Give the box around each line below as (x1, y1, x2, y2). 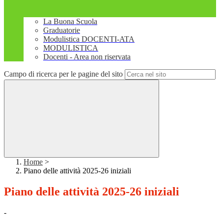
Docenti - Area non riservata (43, 53, 131, 61)
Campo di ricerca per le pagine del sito (4, 70, 123, 79)
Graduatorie (43, 26, 80, 35)
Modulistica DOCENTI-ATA (43, 35, 135, 44)
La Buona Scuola (43, 17, 97, 26)
